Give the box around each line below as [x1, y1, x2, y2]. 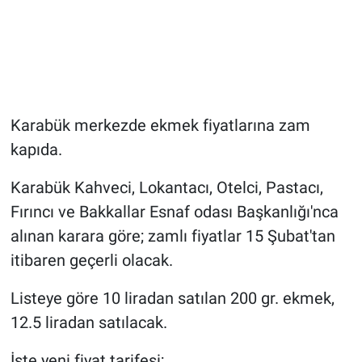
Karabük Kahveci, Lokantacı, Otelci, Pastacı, [10, 178, 323, 198]
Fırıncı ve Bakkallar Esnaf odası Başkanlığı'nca [10, 202, 339, 222]
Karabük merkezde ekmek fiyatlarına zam [10, 116, 310, 136]
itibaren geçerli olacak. [10, 250, 173, 271]
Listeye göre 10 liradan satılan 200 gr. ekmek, [10, 288, 335, 309]
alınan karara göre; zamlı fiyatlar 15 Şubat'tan [10, 226, 335, 246]
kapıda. [10, 140, 66, 160]
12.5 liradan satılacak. [10, 313, 167, 333]
